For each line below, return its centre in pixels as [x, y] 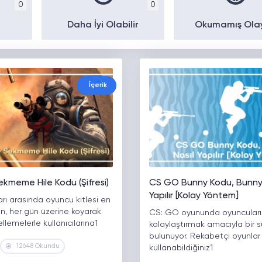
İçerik [98, 86]
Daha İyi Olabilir [103, 25]
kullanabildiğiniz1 [181, 248]
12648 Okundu [38, 246]
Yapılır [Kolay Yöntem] [194, 196]
